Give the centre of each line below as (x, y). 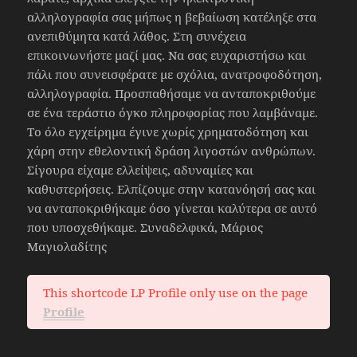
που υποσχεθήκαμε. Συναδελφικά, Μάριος (145, 228)
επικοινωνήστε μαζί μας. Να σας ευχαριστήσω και (167, 55)
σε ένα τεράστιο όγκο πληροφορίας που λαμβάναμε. (173, 113)
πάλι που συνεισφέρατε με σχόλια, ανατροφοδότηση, (175, 75)
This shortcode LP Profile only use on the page (176, 293)
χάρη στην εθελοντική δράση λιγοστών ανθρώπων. (172, 151)
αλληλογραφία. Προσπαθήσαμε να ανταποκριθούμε (172, 94)
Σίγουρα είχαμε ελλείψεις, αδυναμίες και (141, 170)
